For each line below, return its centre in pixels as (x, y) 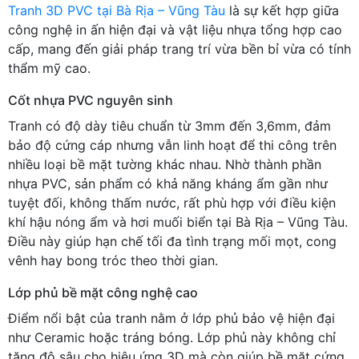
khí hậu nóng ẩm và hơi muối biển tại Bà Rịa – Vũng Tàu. (178, 222)
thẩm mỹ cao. (49, 68)
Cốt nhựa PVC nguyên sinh (91, 100)
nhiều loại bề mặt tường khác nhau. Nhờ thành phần (165, 164)
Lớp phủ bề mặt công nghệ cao (103, 292)
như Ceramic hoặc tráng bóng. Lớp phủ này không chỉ (172, 337)
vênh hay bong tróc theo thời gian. (113, 260)
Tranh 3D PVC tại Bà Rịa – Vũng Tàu (117, 10)
